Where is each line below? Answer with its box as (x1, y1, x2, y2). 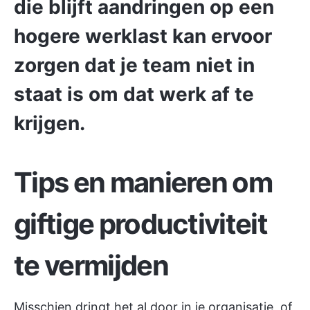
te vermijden (14, 248, 168, 283)
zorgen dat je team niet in (14, 53, 255, 77)
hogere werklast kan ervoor (14, 24, 272, 48)
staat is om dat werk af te (14, 82, 254, 107)
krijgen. (14, 111, 85, 136)
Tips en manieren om (14, 165, 273, 200)
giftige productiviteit (14, 207, 268, 241)
